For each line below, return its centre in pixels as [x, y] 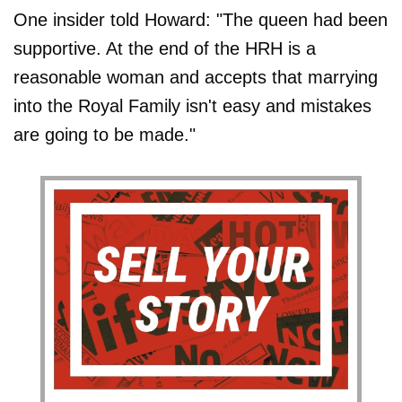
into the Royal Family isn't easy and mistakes [192, 105]
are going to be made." [105, 134]
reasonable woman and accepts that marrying [196, 77]
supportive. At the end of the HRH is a [165, 48]
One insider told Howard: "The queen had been [201, 19]
